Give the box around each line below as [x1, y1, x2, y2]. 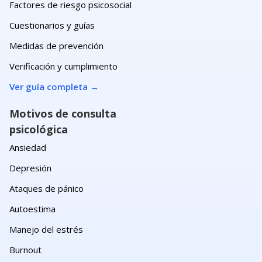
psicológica [9, 122, 68, 136]
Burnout [9, 243, 42, 256]
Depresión [9, 161, 51, 174]
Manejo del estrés [9, 223, 83, 235]
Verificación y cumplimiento [9, 60, 118, 72]
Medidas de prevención [9, 39, 104, 51]
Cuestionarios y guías [9, 19, 95, 31]
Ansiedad [9, 141, 46, 153]
